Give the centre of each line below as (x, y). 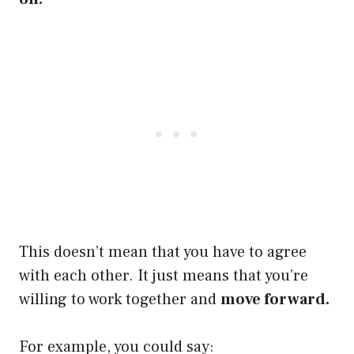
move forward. (275, 299)
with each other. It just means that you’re (164, 275)
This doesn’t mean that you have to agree (163, 252)
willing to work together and (120, 299)
